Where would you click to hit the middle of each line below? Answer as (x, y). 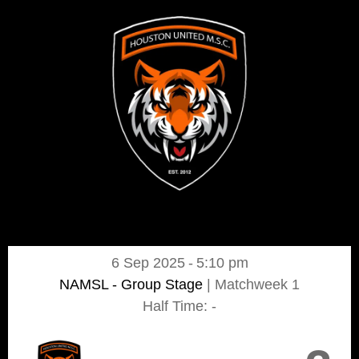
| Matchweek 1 (253, 284)
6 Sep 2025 (148, 262)
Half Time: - (179, 306)
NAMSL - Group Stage (133, 284)
